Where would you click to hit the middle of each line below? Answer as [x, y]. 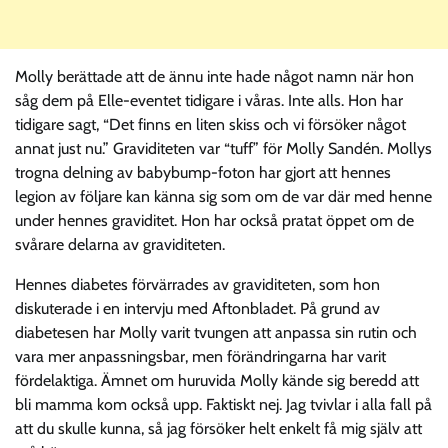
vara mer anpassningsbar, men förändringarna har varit [200, 356]
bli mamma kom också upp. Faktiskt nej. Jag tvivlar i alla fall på [223, 404]
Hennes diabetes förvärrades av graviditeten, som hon [197, 284]
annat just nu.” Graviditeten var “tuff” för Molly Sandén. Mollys [223, 148]
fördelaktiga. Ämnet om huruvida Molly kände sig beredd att [217, 380]
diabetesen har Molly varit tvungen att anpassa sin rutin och [216, 332]
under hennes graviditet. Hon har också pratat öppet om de [214, 220]
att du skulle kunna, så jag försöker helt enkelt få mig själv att [218, 428]
